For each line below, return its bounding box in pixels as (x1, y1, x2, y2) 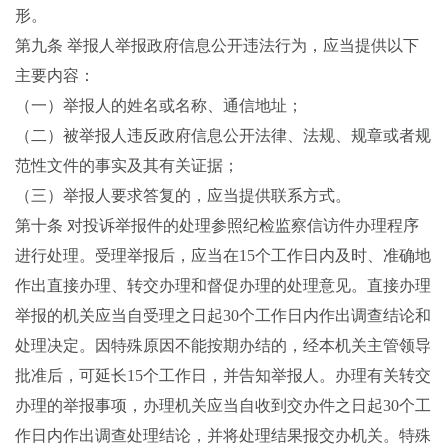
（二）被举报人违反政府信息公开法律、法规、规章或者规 (15, 127, 431, 144)
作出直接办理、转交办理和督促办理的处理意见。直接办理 (15, 277, 431, 294)
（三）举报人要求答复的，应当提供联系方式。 (15, 187, 351, 204)
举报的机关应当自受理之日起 (15, 307, 223, 324)
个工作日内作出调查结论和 (239, 307, 431, 324)
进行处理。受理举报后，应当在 (15, 247, 239, 264)
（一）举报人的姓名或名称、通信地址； (15, 97, 303, 114)
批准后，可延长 (15, 367, 127, 384)
